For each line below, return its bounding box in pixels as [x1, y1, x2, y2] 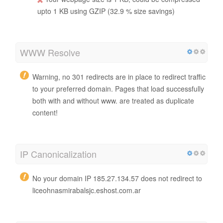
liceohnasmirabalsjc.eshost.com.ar [32, 185, 141, 195]
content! [32, 107, 58, 117]
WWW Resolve [20, 45, 80, 59]
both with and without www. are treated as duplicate [32, 95, 194, 106]
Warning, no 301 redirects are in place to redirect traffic [32, 71, 206, 82]
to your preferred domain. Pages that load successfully [32, 83, 204, 94]
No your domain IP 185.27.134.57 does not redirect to [32, 173, 202, 183]
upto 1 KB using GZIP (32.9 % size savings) [37, 5, 175, 16]
